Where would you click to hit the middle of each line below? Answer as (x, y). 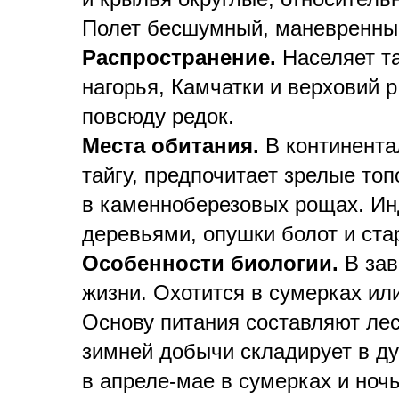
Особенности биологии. (210, 263)
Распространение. (179, 57)
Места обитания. (174, 146)
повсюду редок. (158, 116)
